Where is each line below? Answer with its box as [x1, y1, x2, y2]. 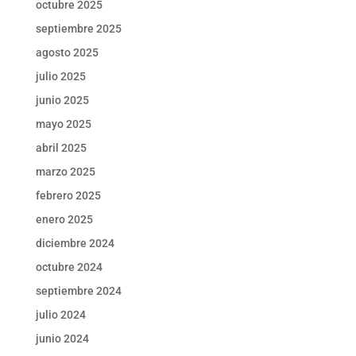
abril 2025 [35, 141, 87, 154]
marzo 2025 [35, 164, 95, 178]
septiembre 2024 [35, 284, 122, 297]
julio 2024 [35, 308, 86, 321]
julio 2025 [35, 69, 86, 83]
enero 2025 [35, 212, 93, 226]
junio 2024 [35, 331, 89, 345]
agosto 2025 [35, 45, 99, 59]
